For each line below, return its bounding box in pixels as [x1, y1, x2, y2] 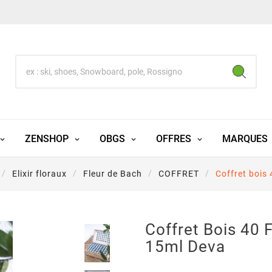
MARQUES [222, 133, 268, 145]
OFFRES [155, 133, 191, 145]
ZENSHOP [24, 133, 69, 145]
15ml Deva [145, 237, 225, 256]
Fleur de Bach [83, 169, 142, 179]
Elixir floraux [12, 169, 67, 179]
